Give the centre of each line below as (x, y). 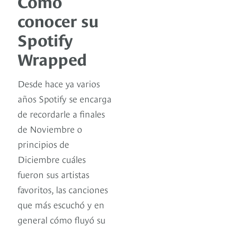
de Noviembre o (50, 128)
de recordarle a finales (61, 113)
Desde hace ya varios (59, 83)
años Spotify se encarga (65, 98)
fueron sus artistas (53, 174)
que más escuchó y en (61, 204)
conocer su (58, 19)
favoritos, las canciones (63, 189)
